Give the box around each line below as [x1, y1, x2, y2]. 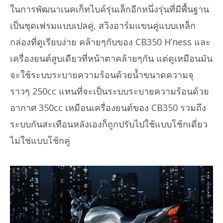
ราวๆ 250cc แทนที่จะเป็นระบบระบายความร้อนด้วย [10, 85, 209, 98]
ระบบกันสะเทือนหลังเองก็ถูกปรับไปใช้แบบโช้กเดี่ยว [10, 118, 208, 130]
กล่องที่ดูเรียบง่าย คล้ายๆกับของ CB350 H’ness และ [10, 36, 211, 48]
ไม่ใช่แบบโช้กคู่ [10, 134, 70, 147]
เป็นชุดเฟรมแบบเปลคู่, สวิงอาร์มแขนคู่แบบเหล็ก [10, 19, 196, 32]
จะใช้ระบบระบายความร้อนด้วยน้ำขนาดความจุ [10, 69, 194, 81]
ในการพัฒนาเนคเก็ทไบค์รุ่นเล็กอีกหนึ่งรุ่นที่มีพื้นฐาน [10, 3, 209, 15]
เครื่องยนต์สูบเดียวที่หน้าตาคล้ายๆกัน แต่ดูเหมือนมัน [10, 52, 213, 65]
